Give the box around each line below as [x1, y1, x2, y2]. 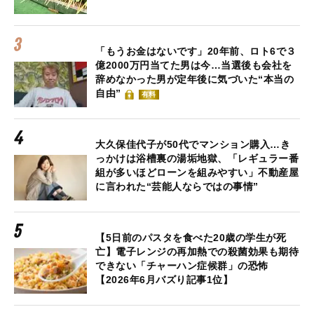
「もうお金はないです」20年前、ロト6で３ [95, 46, 296, 57]
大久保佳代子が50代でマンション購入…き [95, 139, 290, 151]
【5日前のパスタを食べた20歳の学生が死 [95, 232, 286, 244]
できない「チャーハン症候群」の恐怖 [95, 260, 268, 272]
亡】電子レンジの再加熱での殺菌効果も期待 [95, 246, 299, 258]
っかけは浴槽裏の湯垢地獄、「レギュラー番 [95, 153, 299, 165]
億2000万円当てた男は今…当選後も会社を [95, 60, 292, 71]
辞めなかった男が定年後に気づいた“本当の [95, 74, 294, 86]
